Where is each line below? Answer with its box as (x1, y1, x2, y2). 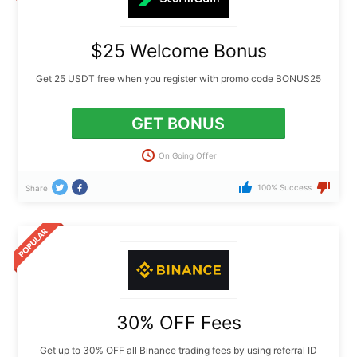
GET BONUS (131, 113, 226, 133)
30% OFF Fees (116, 312, 241, 335)
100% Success (257, 182, 312, 193)
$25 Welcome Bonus (90, 39, 267, 62)
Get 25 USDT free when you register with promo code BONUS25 (36, 72, 321, 84)
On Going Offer (159, 150, 217, 160)
